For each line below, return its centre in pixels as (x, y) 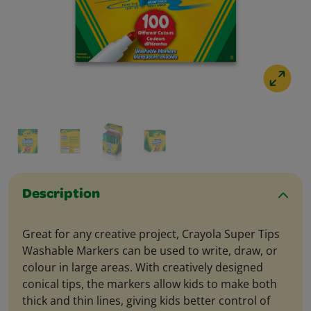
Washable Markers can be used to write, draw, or (150, 251)
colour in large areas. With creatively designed (143, 267)
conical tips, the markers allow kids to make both (150, 284)
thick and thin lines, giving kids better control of (146, 301)
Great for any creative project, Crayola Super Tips (151, 234)
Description (61, 195)
